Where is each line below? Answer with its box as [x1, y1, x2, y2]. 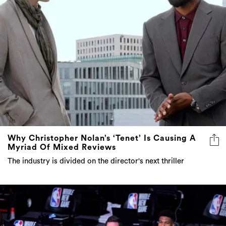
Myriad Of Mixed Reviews [8, 143, 116, 152]
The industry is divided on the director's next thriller [8, 157, 184, 165]
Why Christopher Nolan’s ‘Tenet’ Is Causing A [8, 134, 196, 143]
